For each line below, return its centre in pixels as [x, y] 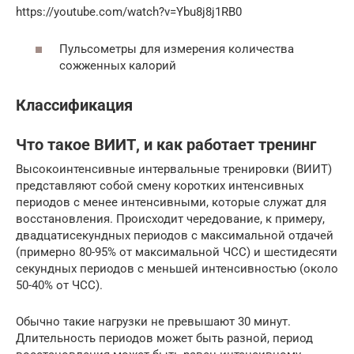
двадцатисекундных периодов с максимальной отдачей [175, 235]
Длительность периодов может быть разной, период [164, 338]
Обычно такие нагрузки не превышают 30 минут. [153, 321]
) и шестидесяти [292, 252]
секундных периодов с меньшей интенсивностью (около [177, 268]
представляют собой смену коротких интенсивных [160, 185]
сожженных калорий [118, 65]
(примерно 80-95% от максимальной [119, 252]
